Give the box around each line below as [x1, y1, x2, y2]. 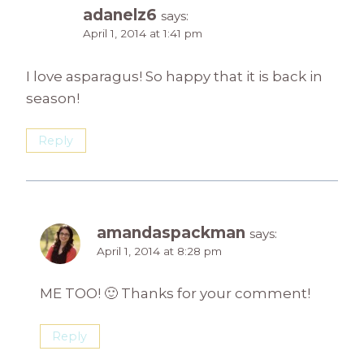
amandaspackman [97, 223, 245, 242]
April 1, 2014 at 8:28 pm [97, 244, 222, 258]
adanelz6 [83, 5, 157, 24]
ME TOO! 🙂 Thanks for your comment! [40, 285, 310, 302]
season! [26, 89, 80, 106]
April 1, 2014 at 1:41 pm [83, 26, 202, 40]
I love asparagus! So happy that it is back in [26, 67, 323, 84]
